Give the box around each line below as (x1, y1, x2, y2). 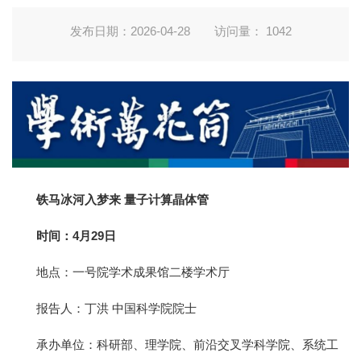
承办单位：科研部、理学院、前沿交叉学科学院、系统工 (36, 337, 338, 351)
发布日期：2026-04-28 (69, 24, 190, 38)
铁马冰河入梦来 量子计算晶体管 (36, 192, 209, 206)
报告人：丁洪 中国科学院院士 (36, 301, 197, 315)
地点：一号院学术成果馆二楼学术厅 (36, 264, 230, 279)
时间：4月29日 (36, 228, 116, 243)
